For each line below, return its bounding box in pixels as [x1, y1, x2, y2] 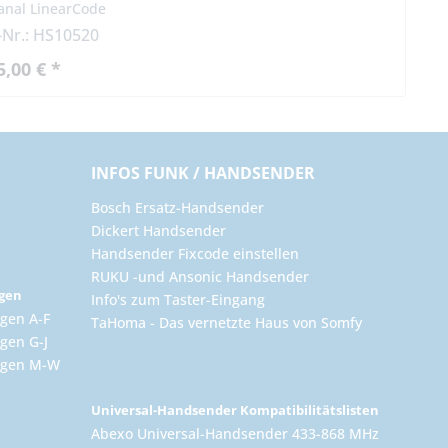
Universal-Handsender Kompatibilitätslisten [91, 400, 379, 419]
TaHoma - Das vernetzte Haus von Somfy [91, 312, 362, 332]
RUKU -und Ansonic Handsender [91, 266, 309, 286]
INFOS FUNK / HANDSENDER [91, 161, 315, 184]
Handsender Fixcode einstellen [91, 243, 299, 263]
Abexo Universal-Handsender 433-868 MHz [91, 423, 379, 443]
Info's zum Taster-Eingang [91, 289, 265, 309]
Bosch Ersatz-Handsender [91, 197, 264, 217]
